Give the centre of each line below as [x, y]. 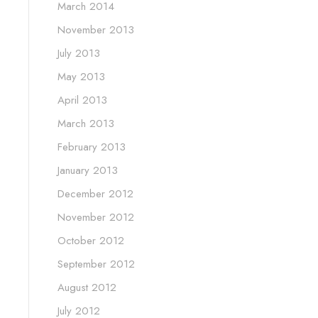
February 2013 [92, 147]
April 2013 [82, 100]
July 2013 [79, 54]
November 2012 [96, 218]
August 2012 [87, 288]
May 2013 [81, 77]
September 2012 [96, 264]
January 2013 [88, 171]
